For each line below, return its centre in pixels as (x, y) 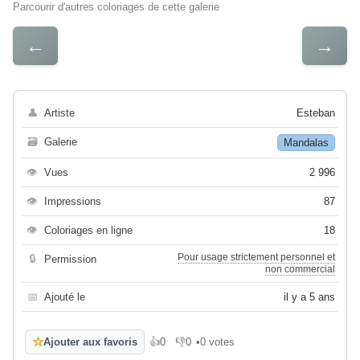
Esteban (316, 113)
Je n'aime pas (207, 348)
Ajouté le (65, 297)
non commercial (300, 269)
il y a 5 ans (309, 297)
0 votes (217, 342)
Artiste (59, 113)
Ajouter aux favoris (90, 342)
